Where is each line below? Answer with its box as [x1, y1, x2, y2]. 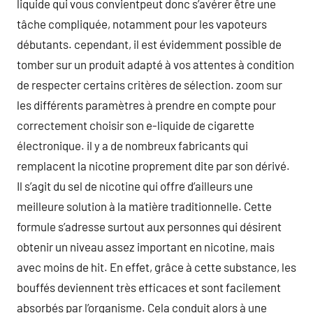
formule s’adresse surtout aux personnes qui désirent [17, 219, 282, 233]
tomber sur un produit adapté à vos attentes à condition [17, 57, 294, 71]
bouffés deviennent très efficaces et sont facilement [17, 279, 281, 294]
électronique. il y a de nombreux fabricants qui [17, 138, 248, 152]
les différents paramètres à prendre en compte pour [17, 97, 276, 112]
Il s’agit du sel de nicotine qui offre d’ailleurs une [17, 178, 253, 193]
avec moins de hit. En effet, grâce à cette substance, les [17, 259, 296, 274]
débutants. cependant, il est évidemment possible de [17, 36, 282, 51]
